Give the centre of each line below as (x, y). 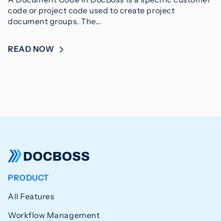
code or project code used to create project (92, 11)
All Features (31, 197)
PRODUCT (29, 178)
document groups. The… (55, 21)
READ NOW (32, 49)
